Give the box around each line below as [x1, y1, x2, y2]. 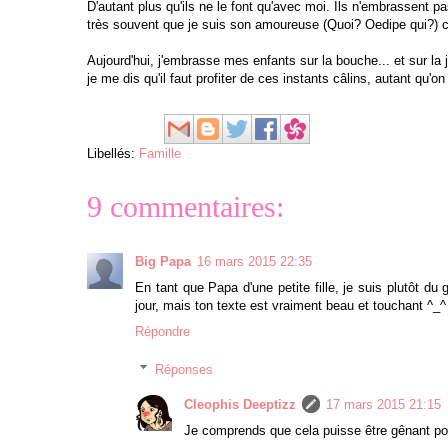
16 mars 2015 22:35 [197, 253, 312, 269]
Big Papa [135, 253, 191, 269]
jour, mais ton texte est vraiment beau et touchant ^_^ [135, 297, 446, 313]
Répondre [135, 323, 190, 339]
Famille [139, 145, 181, 161]
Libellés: [87, 145, 139, 161]
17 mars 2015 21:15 [326, 396, 441, 412]
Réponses [154, 361, 213, 377]
